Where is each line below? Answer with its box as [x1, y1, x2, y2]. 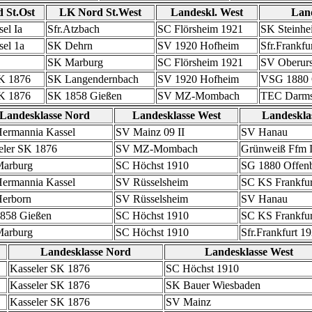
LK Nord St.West [59, 6, 141, 18]
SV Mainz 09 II [116, 126, 185, 138]
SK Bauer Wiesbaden [166, 279, 260, 291]
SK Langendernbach [47, 73, 139, 85]
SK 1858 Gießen [47, 90, 122, 102]
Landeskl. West [171, 6, 243, 18]
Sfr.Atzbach [47, 23, 100, 35]
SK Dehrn [47, 40, 93, 52]
